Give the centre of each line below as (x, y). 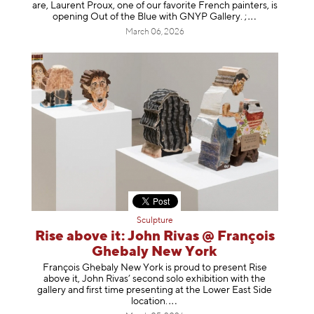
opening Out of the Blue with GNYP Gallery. (148, 16)
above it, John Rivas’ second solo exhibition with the (155, 279)
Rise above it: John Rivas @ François (155, 237)
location (149, 301)
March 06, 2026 (155, 32)
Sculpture (155, 221)
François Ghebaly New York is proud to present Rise (155, 267)
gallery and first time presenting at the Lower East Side (155, 290)
